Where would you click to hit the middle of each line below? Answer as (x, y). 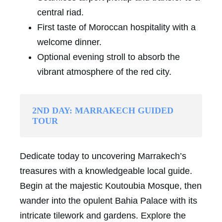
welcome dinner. (69, 42)
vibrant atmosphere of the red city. (104, 72)
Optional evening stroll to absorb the (109, 57)
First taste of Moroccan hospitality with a (116, 27)
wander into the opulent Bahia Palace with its (109, 200)
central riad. (60, 12)
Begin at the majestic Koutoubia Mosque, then (111, 186)
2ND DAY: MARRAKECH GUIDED (103, 110)
